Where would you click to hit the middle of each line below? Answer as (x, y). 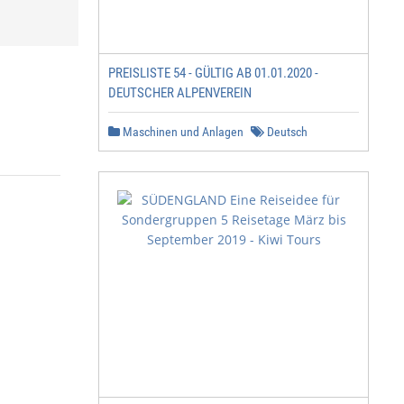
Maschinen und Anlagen (182, 132)
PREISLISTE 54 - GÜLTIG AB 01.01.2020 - (213, 73)
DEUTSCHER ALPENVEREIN (180, 93)
